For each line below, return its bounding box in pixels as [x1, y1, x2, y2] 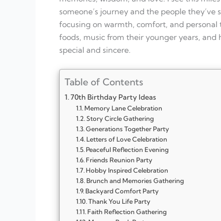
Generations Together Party [86, 124, 170, 133]
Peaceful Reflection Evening [86, 145, 169, 153]
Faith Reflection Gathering [87, 207, 167, 216]
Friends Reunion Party [86, 155, 153, 164]
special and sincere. [59, 45, 131, 55]
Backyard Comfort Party [85, 186, 159, 195]
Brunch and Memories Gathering [86, 176, 184, 184]
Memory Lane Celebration [84, 104, 163, 112]
